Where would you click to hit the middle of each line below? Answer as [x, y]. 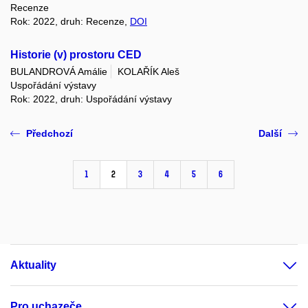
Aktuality [33, 265]
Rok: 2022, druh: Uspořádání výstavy [91, 99]
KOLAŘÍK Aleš [148, 72]
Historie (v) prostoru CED [76, 55]
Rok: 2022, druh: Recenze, [70, 22]
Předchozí [49, 134]
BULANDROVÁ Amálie [59, 72]
